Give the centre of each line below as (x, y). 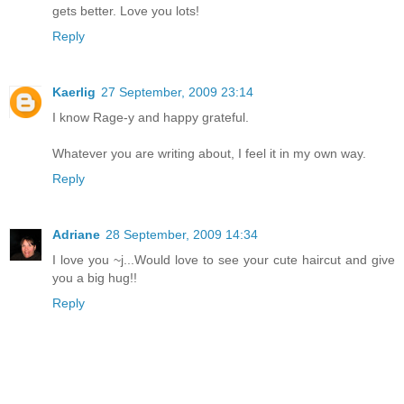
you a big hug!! (95, 278)
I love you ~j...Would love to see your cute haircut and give (224, 260)
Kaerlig (74, 92)
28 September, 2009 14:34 (182, 235)
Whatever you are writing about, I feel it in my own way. (209, 154)
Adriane (76, 235)
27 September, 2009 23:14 (177, 92)
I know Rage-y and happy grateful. (151, 118)
